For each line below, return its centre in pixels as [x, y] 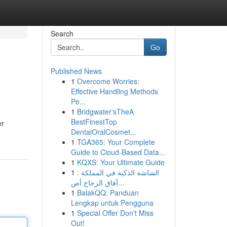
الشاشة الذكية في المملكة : [118, 172]
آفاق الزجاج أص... [121, 182]
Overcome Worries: [108, 81]
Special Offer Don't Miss [115, 213]
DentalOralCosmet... [103, 132]
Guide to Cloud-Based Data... [118, 152]
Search [62, 33]
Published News [76, 71]
